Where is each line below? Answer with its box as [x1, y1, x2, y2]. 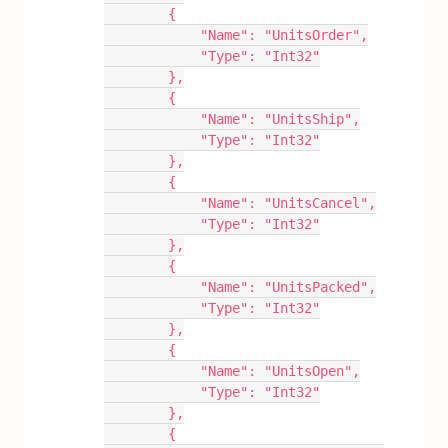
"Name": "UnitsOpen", [200, 362, 361, 379]
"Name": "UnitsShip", [200, 110, 361, 127]
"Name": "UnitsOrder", [200, 26, 369, 43]
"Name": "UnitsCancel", [200, 194, 377, 211]
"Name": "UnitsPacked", [200, 278, 377, 295]
